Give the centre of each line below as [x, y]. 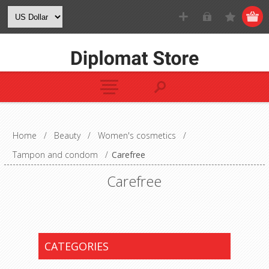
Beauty [67, 135]
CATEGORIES [76, 246]
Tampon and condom [55, 155]
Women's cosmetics [137, 135]
